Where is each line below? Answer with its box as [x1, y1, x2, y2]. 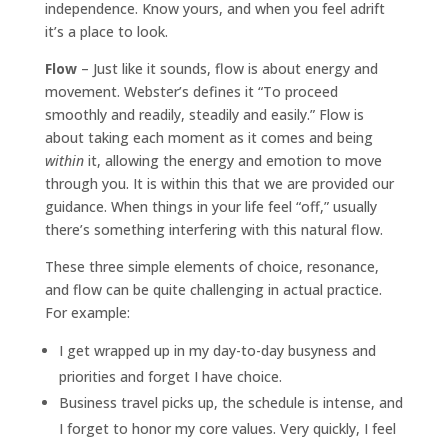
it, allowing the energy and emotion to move [83, 150, 382, 170]
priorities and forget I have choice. [58, 366, 282, 386]
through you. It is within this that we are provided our [44, 173, 394, 193]
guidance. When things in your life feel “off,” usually [44, 196, 377, 216]
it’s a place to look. [44, 21, 168, 41]
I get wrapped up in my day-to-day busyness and [58, 340, 376, 360]
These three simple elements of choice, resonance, [44, 256, 379, 276]
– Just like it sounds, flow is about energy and [76, 58, 378, 78]
